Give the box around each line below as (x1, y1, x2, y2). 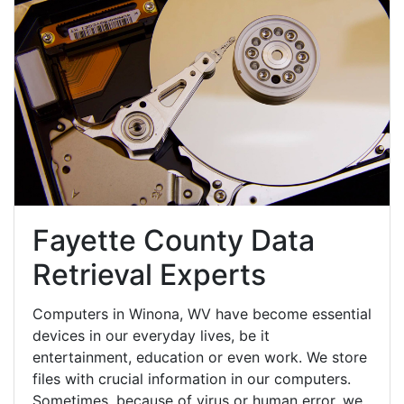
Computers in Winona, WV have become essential (32, 304, 372, 323)
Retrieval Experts (32, 256, 266, 292)
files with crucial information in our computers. (32, 369, 351, 388)
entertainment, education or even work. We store (32, 347, 367, 366)
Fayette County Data (32, 222, 315, 258)
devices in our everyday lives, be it (32, 326, 270, 344)
